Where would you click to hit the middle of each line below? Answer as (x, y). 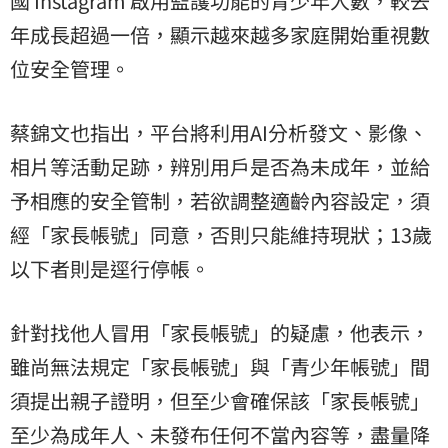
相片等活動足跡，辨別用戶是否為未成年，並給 (220, 166)
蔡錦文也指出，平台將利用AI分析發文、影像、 (219, 132)
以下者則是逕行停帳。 (110, 268)
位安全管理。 (70, 68)
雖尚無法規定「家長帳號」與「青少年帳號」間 (220, 366)
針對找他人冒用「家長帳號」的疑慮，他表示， (220, 332)
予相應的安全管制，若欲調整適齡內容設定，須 (220, 200)
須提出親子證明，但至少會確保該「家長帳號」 (220, 400)
